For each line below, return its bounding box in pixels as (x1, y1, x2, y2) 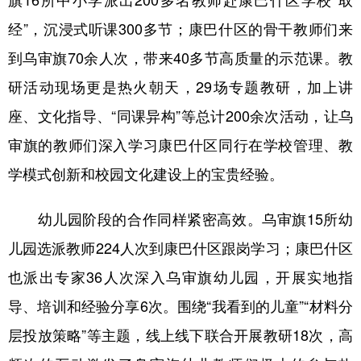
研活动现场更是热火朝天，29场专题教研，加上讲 (8, 75, 353, 97)
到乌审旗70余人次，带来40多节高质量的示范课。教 (8, 46, 353, 68)
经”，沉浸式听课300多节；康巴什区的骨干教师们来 (8, 17, 353, 39)
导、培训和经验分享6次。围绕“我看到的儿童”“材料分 (8, 294, 353, 316)
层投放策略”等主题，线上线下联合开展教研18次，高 (8, 323, 353, 345)
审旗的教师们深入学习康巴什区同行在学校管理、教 (8, 133, 353, 155)
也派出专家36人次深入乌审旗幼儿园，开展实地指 (8, 265, 353, 287)
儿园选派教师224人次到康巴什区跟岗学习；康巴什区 (8, 236, 353, 258)
